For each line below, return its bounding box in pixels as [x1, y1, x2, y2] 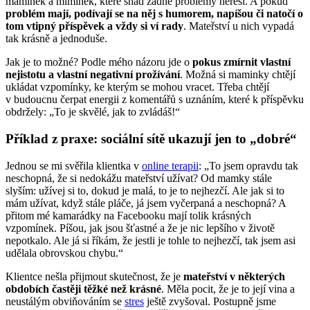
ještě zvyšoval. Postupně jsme [144, 295, 276, 307]
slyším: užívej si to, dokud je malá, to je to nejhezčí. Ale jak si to [6, 184, 284, 197]
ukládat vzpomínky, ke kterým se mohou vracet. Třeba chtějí [6, 81, 269, 93]
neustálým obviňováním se [6, 295, 125, 307]
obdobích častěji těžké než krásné [6, 282, 161, 295]
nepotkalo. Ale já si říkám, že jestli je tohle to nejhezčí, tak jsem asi [6, 234, 295, 246]
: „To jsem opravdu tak [199, 159, 298, 172]
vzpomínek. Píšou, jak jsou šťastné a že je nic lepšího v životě [6, 221, 275, 234]
